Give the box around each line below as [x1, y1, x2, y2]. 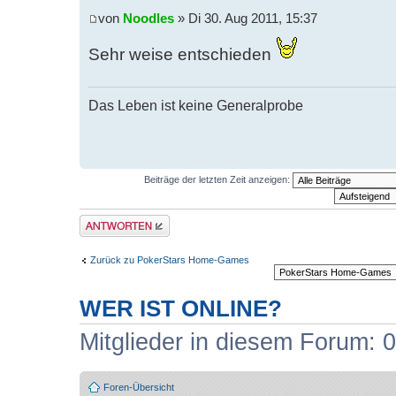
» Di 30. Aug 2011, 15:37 [174, 11, 317, 27]
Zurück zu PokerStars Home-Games [90, 255, 249, 266]
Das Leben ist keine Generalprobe [88, 96, 303, 113]
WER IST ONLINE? [80, 295, 282, 321]
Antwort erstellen [80, 214, 151, 225]
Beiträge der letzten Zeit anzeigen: [143, 173, 293, 185]
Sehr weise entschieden [88, 45, 276, 65]
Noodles [123, 11, 174, 27]
